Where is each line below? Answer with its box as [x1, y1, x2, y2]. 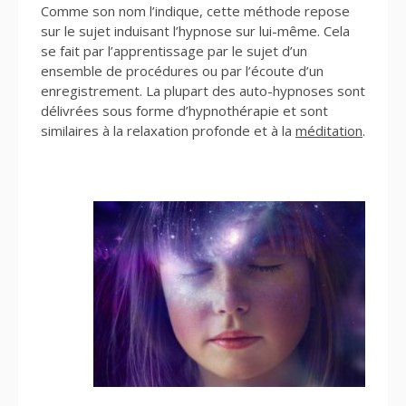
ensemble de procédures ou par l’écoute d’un [41, 62, 324, 81]
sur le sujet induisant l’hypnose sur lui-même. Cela [41, 22, 350, 41]
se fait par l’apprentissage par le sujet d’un [41, 42, 307, 61]
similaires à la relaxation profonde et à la [41, 121, 295, 140]
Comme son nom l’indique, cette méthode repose [41, 2, 350, 21]
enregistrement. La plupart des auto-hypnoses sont [41, 82, 365, 101]
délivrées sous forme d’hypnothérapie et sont [41, 101, 328, 121]
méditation [295, 121, 362, 140]
